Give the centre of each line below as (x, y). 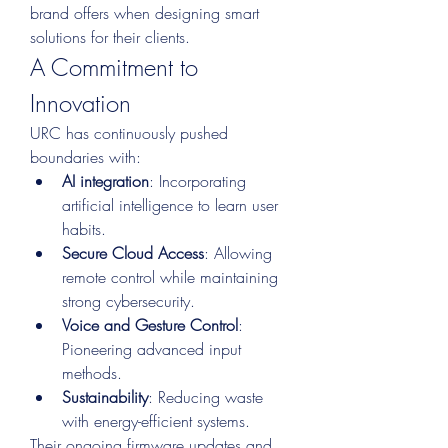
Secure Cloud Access (133, 253)
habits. (84, 229)
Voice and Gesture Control (150, 325)
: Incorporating (197, 181)
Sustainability (105, 397)
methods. (92, 373)
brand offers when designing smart (144, 13)
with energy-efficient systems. (156, 421)
